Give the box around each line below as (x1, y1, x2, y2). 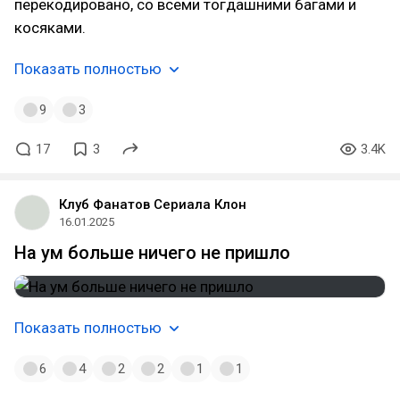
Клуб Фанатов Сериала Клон (59, 196, 246, 212)
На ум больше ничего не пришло (14, 242, 290, 263)
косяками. (14, 19, 86, 37)
